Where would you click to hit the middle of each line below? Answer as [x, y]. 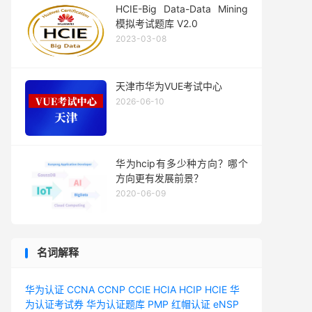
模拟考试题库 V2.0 [157, 23]
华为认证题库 [116, 304]
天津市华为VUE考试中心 [169, 86]
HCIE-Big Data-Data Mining [182, 9]
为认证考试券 [54, 304]
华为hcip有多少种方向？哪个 [182, 163]
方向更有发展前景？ [159, 178]
